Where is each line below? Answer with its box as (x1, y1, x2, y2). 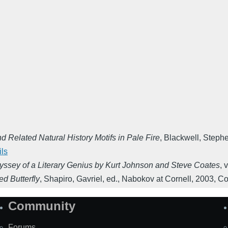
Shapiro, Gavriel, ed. (44, 175, 118, 184)
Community (8, 199, 75, 213)
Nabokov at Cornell (122, 175, 191, 184)
